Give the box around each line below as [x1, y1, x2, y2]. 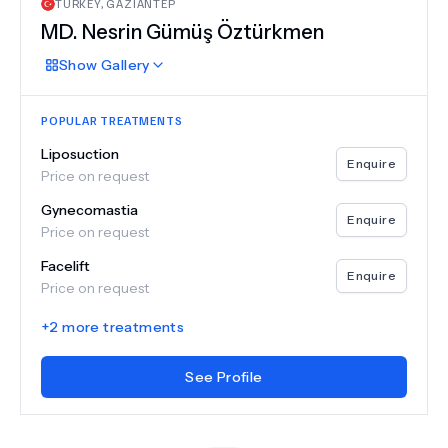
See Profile [185, 368, 263, 386]
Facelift [41, 257, 90, 275]
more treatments [58, 318, 185, 336]
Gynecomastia [41, 201, 138, 219]
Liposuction [41, 145, 119, 163]
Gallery [97, 56, 150, 74]
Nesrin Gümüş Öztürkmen [82, 20, 324, 44]
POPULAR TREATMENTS [41, 113, 183, 128]
